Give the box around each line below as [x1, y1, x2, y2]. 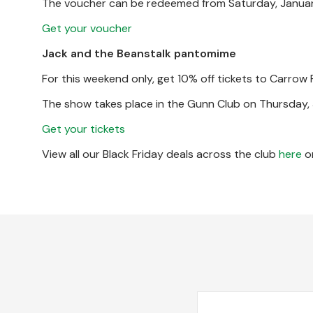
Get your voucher [42, 21, 132, 36]
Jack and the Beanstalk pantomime [42, 46, 236, 61]
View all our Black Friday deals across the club [42, 147, 279, 161]
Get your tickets [42, 122, 125, 136]
